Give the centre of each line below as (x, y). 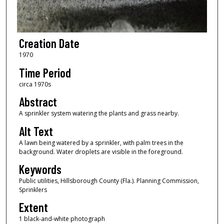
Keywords (40, 169)
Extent (33, 207)
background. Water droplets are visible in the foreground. (101, 151)
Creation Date (49, 43)
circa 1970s (35, 84)
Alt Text (36, 131)
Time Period (45, 72)
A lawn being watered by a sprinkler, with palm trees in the (101, 142)
